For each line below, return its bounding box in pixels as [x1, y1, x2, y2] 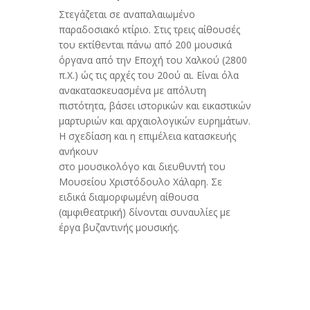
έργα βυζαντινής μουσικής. [58, 221, 179, 235]
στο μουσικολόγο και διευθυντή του [58, 160, 226, 174]
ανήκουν [58, 145, 98, 158]
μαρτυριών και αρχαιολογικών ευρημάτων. [58, 114, 250, 128]
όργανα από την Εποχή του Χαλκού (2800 [58, 53, 247, 67]
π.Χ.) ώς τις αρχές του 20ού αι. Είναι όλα [58, 69, 239, 82]
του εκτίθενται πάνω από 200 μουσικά [58, 38, 232, 52]
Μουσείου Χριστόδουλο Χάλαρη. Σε [58, 175, 222, 189]
